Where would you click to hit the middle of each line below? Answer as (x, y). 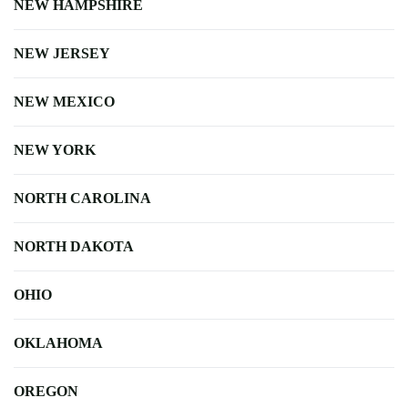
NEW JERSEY (62, 53)
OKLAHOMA (58, 342)
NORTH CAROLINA (82, 198)
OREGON (46, 391)
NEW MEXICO (64, 101)
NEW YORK (55, 149)
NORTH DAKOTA (74, 246)
